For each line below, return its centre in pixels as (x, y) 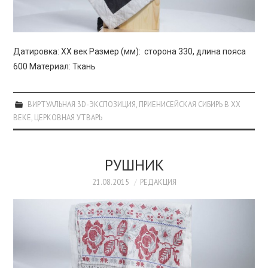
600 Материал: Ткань (57, 67)
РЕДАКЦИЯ (158, 182)
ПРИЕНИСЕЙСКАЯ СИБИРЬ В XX (189, 104)
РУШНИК (134, 165)
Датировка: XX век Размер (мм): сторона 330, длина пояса (130, 52)
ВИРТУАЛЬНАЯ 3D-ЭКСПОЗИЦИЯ (81, 104)
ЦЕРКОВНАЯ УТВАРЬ (68, 118)
